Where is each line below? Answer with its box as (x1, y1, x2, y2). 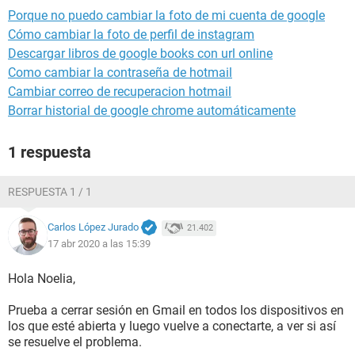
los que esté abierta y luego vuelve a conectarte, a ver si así (8, 319, 336, 334)
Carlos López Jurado (48, 221, 139, 234)
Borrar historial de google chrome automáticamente (8, 103, 296, 118)
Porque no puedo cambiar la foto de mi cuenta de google (8, 8, 325, 23)
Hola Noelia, (8, 271, 75, 286)
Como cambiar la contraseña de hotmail (8, 65, 232, 80)
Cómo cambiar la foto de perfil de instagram (8, 27, 254, 42)
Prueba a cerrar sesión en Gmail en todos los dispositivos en (8, 303, 344, 318)
